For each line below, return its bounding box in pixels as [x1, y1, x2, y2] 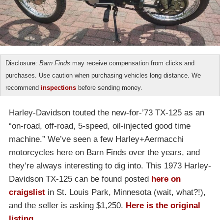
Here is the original [126, 201, 200, 211]
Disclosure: [5, 59, 39, 67]
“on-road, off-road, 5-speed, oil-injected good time [9, 121, 191, 131]
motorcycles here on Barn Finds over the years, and [9, 148, 200, 158]
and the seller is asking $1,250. [9, 201, 126, 211]
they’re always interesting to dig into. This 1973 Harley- [9, 161, 211, 171]
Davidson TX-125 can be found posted [9, 174, 151, 184]
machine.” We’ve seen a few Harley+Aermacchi [9, 135, 184, 144]
